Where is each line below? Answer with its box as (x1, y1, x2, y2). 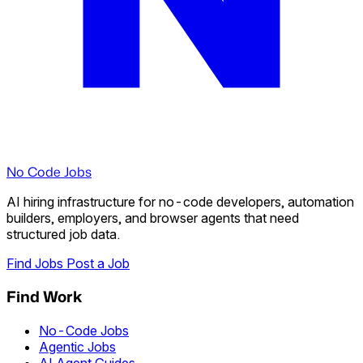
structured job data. (6, 225, 120, 242)
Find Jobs (6, 254, 66, 271)
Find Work (6, 286, 82, 308)
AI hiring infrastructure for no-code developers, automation (6, 193, 354, 210)
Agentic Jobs (39, 339, 116, 356)
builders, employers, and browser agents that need (6, 209, 299, 226)
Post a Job (66, 254, 130, 271)
